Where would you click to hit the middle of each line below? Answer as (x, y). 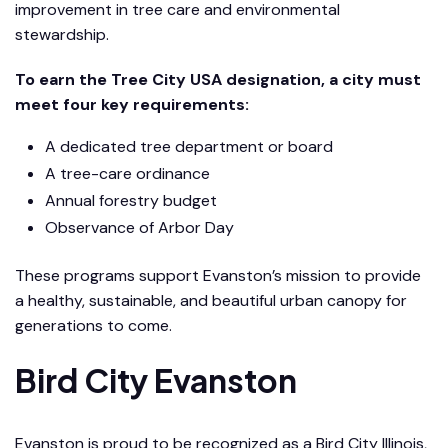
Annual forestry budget (131, 200)
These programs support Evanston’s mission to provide (218, 275)
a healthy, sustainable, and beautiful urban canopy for (211, 300)
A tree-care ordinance (127, 173)
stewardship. (62, 34)
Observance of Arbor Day (139, 227)
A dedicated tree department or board (189, 146)
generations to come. (93, 325)
